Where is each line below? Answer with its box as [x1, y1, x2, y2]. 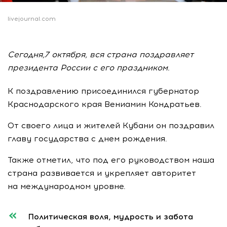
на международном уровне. [8, 181, 126, 191]
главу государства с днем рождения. [8, 133, 167, 143]
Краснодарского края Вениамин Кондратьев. [8, 99, 202, 109]
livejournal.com [8, 15, 56, 22]
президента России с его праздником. [8, 62, 170, 72]
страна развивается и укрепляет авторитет [8, 168, 196, 178]
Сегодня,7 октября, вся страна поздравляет [8, 49, 194, 59]
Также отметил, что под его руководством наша [8, 155, 214, 165]
